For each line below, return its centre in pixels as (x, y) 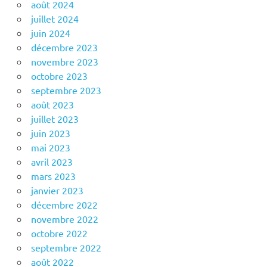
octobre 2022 (59, 233)
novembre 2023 (64, 62)
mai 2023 (50, 148)
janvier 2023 (57, 190)
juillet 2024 (55, 19)
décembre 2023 (64, 47)
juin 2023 (50, 133)
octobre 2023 (59, 76)
